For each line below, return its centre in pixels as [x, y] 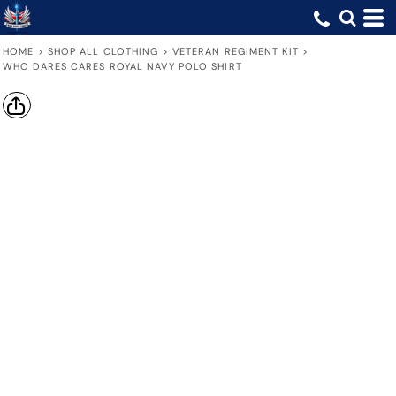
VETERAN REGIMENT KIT [235, 51]
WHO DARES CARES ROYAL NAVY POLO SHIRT [122, 66]
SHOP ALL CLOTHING [103, 51]
